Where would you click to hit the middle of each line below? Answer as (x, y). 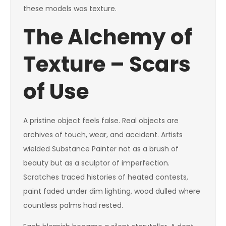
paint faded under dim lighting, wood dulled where (112, 191)
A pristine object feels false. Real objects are (101, 121)
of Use (56, 92)
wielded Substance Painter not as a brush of (101, 149)
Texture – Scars (107, 64)
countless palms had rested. (73, 205)
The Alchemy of (108, 37)
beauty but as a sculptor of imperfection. (96, 163)
